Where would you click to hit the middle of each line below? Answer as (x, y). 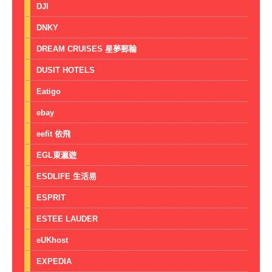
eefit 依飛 (53, 134)
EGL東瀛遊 (56, 155)
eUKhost (52, 240)
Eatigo (49, 91)
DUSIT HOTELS (66, 70)
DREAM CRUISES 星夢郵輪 (87, 49)
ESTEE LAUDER (67, 219)
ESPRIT (51, 197)
